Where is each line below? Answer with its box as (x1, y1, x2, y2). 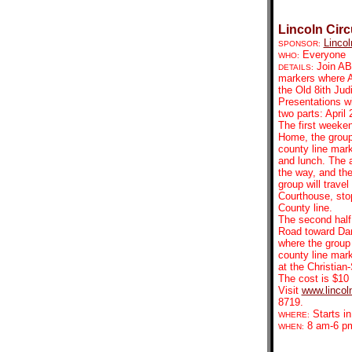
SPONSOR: (277, 39, 321, 48)
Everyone (299, 49, 346, 60)
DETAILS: (277, 63, 313, 71)
